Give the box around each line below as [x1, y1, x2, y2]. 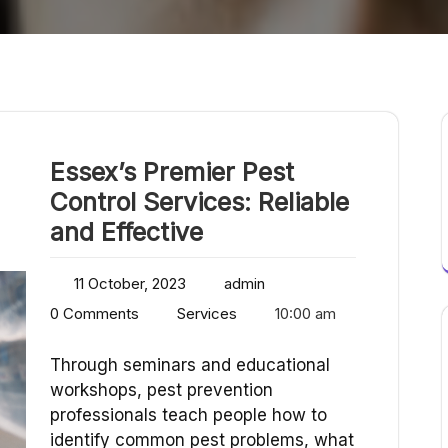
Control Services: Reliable [50, 187, 349, 218]
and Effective [50, 217, 203, 248]
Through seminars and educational [50, 355, 330, 376]
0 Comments [50, 304, 139, 324]
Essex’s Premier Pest [50, 157, 294, 188]
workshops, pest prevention [50, 380, 273, 401]
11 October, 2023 [74, 274, 186, 294]
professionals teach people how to [50, 405, 327, 426]
